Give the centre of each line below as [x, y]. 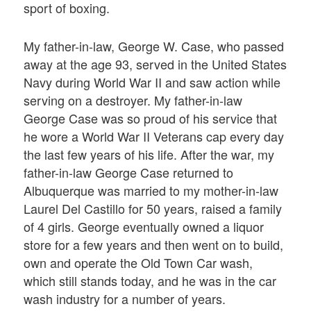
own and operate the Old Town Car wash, [138, 262]
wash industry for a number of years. [125, 298]
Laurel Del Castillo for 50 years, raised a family [153, 208]
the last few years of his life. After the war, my [149, 154]
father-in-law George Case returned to [129, 172]
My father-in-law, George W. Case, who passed [154, 45]
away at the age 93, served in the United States [155, 64]
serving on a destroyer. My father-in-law [133, 100]
